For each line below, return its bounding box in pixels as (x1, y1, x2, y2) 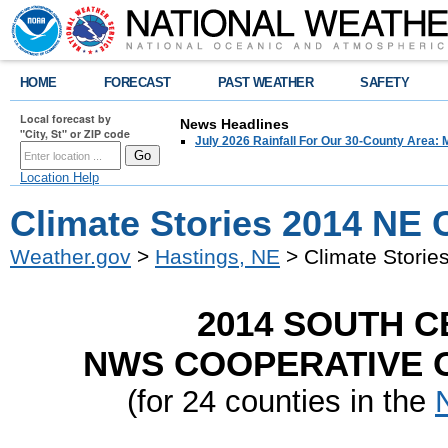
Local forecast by (20, 111, 111, 126)
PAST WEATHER (217, 75, 314, 90)
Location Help (20, 170, 99, 185)
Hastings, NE (155, 245, 280, 268)
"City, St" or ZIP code (20, 126, 130, 141)
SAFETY (360, 75, 410, 90)
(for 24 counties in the (127, 384, 435, 419)
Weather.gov (10, 245, 131, 268)
